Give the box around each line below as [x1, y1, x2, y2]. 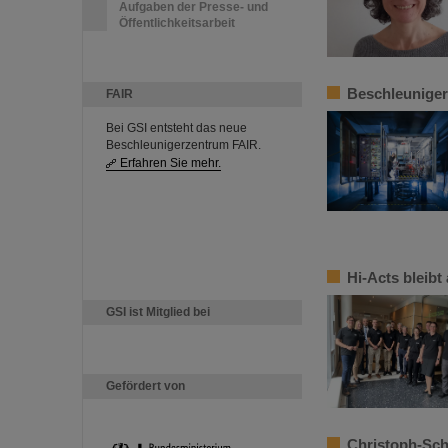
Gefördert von [106, 379, 185, 393]
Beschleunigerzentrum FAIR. [106, 138, 261, 152]
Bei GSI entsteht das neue [106, 121, 247, 135]
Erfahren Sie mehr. [120, 156, 221, 170]
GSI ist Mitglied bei [106, 305, 210, 319]
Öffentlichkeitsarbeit [119, 16, 235, 30]
